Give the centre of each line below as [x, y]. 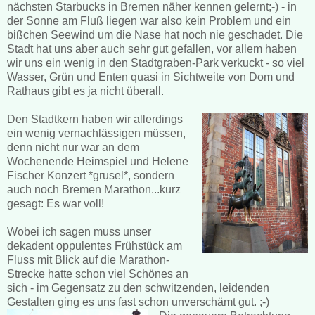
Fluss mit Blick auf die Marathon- [88, 259]
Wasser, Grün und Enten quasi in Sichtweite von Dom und [151, 77]
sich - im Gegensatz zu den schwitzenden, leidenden [138, 288]
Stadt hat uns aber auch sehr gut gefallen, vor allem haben [152, 49]
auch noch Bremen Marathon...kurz [94, 189]
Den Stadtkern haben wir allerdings [95, 119]
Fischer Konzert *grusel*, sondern [91, 175]
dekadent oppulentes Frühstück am [95, 245]
